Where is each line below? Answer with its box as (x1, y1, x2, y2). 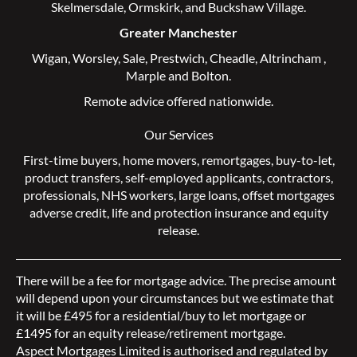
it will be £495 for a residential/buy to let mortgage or (16, 308, 306, 324)
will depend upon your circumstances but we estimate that (16, 290, 334, 306)
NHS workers (100, 187, 174, 203)
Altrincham (259, 50, 321, 66)
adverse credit (29, 205, 107, 221)
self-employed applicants (124, 170, 262, 186)
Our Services (143, 127, 214, 143)
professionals (22, 187, 96, 203)
